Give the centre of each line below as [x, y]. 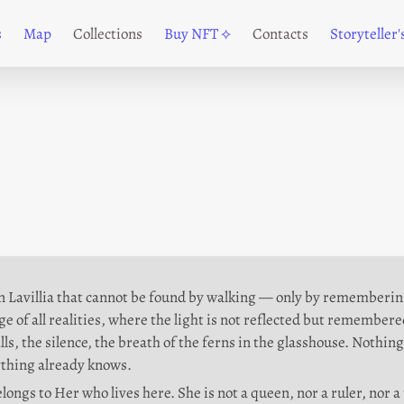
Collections [108, 33]
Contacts [280, 33]
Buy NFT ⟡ [197, 33]
